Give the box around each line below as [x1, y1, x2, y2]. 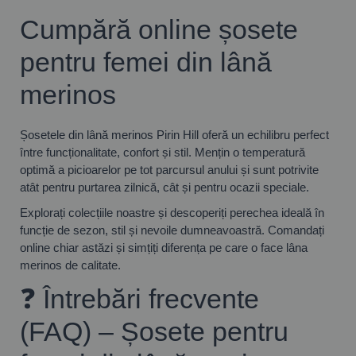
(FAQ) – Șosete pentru [20, 315, 288, 346]
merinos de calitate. [20, 257, 121, 272]
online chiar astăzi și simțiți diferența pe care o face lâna [20, 240, 308, 254]
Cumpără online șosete [20, 14, 298, 44]
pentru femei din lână [20, 46, 272, 77]
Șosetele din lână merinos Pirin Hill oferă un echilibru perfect [20, 127, 329, 141]
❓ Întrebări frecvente [20, 283, 259, 314]
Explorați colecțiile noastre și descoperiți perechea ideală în [20, 205, 324, 219]
